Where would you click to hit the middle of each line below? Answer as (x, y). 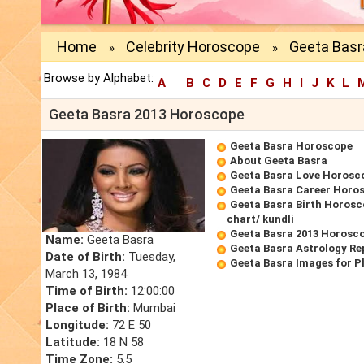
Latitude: (73, 342)
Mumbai (153, 308)
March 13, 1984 (86, 274)
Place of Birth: (88, 308)
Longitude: (77, 325)
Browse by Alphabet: (99, 78)
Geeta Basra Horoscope (291, 146)
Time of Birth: (87, 291)
